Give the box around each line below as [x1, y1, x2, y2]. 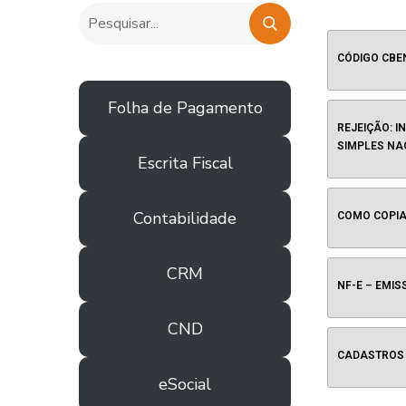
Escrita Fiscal [137, 152, 233, 174]
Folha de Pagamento [107, 97, 263, 119]
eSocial [159, 373, 211, 395]
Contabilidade [133, 208, 237, 229]
